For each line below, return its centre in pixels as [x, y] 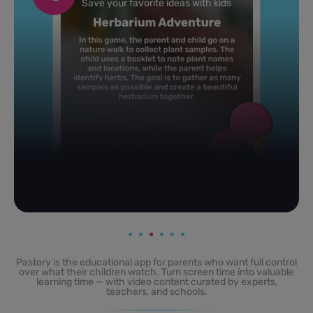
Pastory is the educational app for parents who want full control [156, 262]
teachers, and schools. [156, 291]
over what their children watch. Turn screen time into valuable [156, 272]
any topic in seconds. [167, 13]
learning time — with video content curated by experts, [156, 282]
